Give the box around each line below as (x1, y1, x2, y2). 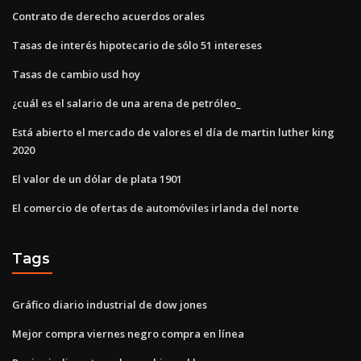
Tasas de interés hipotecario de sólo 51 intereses (12, 37, 262, 52)
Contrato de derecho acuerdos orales (12, 8, 205, 23)
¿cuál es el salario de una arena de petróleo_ (12, 95, 241, 110)
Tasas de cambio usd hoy (12, 66, 140, 81)
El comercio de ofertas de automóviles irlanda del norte (12, 200, 299, 215)
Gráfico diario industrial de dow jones (12, 297, 207, 312)
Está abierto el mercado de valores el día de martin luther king (12, 124, 334, 139)
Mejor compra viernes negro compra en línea (12, 326, 244, 341)
